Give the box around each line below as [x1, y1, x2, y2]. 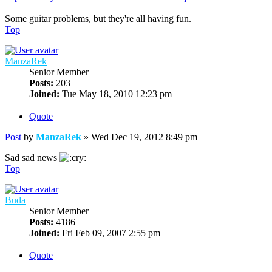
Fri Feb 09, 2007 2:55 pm [59, 228, 160, 239]
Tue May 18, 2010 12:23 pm [59, 89, 172, 100]
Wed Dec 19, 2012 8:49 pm [91, 132, 197, 143]
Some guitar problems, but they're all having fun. [5, 13, 191, 24]
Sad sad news [5, 152, 59, 163]
